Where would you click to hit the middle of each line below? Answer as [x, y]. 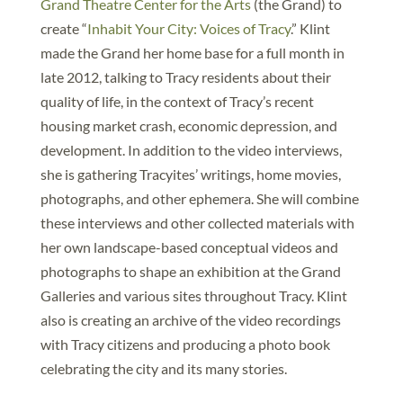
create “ [63, 28]
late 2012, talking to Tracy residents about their [185, 77]
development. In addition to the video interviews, [191, 150]
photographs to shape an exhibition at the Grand [190, 271]
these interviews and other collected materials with [197, 223]
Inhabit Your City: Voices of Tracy [188, 28]
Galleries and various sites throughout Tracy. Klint [193, 296]
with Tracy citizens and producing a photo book [185, 344]
